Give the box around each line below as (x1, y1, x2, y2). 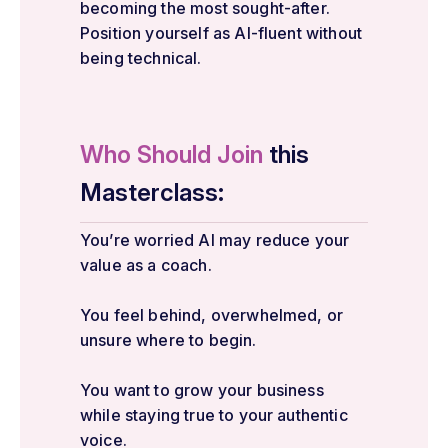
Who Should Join (80, 139, 263, 169)
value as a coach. (80, 254, 212, 275)
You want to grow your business (80, 379, 324, 400)
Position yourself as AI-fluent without (80, 22, 363, 43)
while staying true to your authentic (80, 404, 348, 425)
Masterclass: (80, 177, 224, 207)
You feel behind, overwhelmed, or (80, 304, 344, 325)
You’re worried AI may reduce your (80, 229, 350, 250)
